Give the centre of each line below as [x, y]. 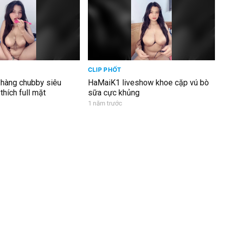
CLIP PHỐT [104, 69]
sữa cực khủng [114, 92]
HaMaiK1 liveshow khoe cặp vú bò [148, 82]
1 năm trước [105, 103]
